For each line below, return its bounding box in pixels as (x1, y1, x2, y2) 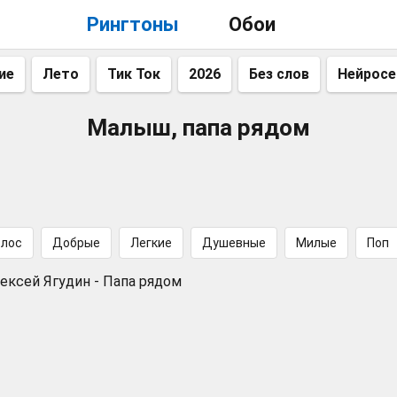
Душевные (202, 236, 266, 250)
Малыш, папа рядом (87, 114, 310, 141)
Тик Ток (107, 66, 160, 82)
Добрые (52, 236, 100, 250)
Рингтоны (86, 13, 179, 35)
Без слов (249, 66, 309, 82)
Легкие (130, 236, 172, 250)
